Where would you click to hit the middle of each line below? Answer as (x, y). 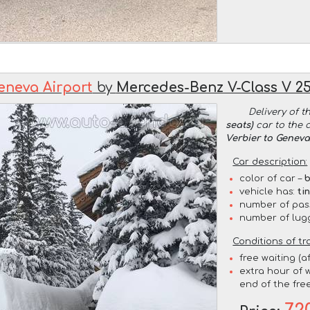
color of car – (272, 178)
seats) (240, 125)
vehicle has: (269, 191)
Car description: (270, 162)
